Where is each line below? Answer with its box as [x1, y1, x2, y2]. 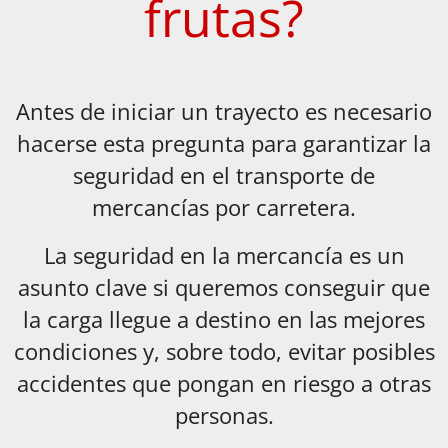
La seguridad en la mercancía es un [43, 241, 405, 271]
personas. [174, 401, 274, 431]
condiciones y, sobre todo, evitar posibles [13, 337, 435, 367]
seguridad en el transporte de [73, 161, 375, 191]
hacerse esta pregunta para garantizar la [17, 129, 431, 159]
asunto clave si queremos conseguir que [18, 273, 430, 303]
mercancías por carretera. [92, 193, 356, 223]
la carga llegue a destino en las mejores [23, 305, 425, 335]
